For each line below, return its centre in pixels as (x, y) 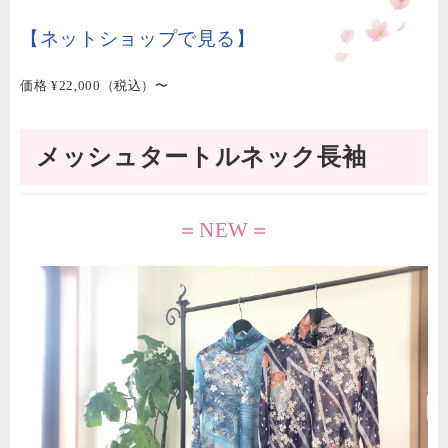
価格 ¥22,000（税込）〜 (94, 86)
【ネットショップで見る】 (138, 39)
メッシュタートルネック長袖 (201, 157)
